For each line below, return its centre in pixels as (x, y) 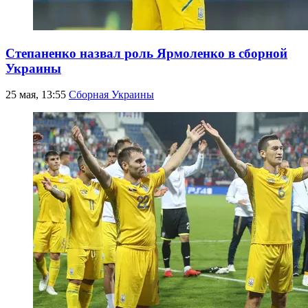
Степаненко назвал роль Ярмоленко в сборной (146, 53)
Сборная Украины (111, 95)
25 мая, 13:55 (37, 95)
